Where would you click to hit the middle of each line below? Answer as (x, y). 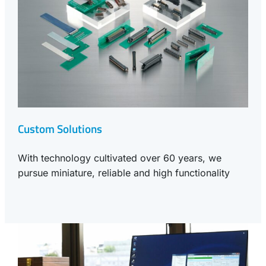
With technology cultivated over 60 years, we (120, 158)
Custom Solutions (60, 129)
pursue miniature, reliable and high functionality (124, 172)
